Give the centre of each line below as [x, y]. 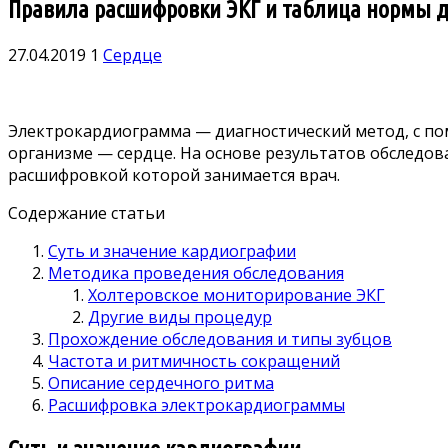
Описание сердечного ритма [161, 382]
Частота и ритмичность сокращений [194, 360]
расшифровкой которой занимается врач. [174, 174]
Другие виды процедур [180, 316]
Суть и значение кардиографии [172, 250]
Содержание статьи [86, 212]
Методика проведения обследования [196, 272]
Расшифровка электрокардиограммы [196, 404]
